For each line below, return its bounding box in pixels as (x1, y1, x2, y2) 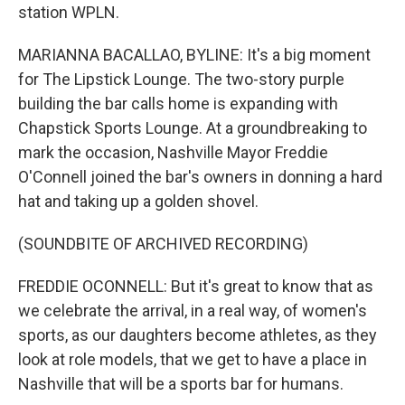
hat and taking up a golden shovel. (18, 191, 259, 211)
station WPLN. (18, 2, 119, 22)
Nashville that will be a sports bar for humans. (18, 373, 344, 393)
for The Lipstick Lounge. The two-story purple (18, 69, 344, 89)
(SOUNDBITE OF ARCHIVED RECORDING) (18, 233, 308, 253)
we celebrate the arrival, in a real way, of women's (18, 300, 367, 320)
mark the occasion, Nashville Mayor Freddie (18, 142, 328, 162)
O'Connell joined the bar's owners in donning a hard (18, 166, 382, 186)
